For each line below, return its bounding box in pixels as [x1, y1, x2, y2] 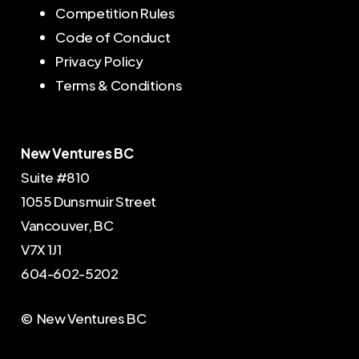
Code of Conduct [55, 28, 171, 46]
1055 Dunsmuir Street [20, 192, 157, 211]
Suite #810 [20, 168, 90, 187]
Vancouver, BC [20, 216, 114, 235]
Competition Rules [55, 4, 175, 22]
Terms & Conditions [55, 76, 183, 95]
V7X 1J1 [20, 240, 62, 259]
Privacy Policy [55, 52, 143, 71]
